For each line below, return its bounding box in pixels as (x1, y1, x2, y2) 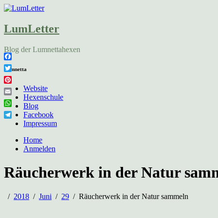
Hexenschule (23, 92, 63, 101)
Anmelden (23, 144, 55, 153)
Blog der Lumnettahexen (4, 45, 80, 54)
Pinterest (4, 83, 30, 91)
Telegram (4, 118, 33, 127)
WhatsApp (4, 107, 37, 115)
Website (23, 84, 48, 92)
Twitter (4, 72, 26, 80)
